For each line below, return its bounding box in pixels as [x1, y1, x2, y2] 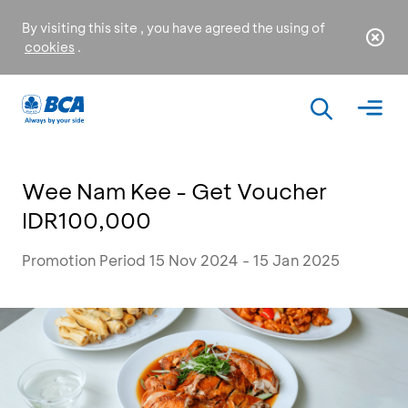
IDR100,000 [22, 206, 151, 234]
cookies [25, 38, 75, 56]
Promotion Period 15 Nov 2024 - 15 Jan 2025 [22, 250, 340, 270]
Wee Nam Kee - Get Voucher [22, 177, 327, 205]
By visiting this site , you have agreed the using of [22, 19, 325, 36]
